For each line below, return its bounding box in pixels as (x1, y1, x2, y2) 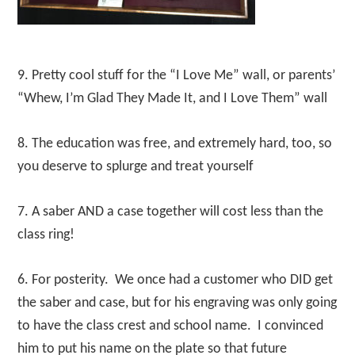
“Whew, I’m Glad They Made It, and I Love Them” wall (17, 91, 328, 106)
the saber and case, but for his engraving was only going (17, 296, 338, 311)
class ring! (17, 227, 75, 242)
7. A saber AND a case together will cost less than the (17, 204, 324, 219)
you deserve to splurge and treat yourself (17, 159, 254, 174)
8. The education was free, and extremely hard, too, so (17, 136, 333, 151)
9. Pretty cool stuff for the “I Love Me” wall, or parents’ (17, 68, 336, 83)
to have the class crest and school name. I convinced (17, 319, 324, 334)
